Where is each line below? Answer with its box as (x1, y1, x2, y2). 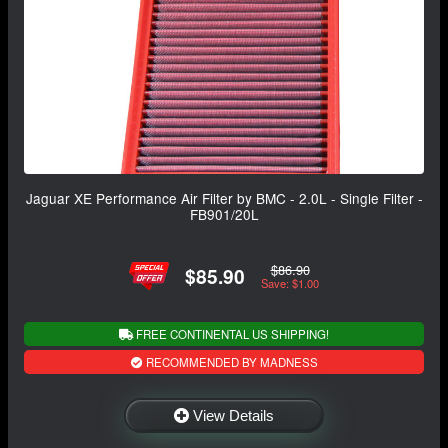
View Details (193, 406, 274, 424)
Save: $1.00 (261, 275, 319, 292)
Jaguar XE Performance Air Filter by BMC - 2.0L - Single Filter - (25, 188, 423, 209)
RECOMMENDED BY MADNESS (142, 353, 318, 370)
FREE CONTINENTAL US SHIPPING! (133, 325, 329, 342)
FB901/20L (189, 204, 259, 225)
